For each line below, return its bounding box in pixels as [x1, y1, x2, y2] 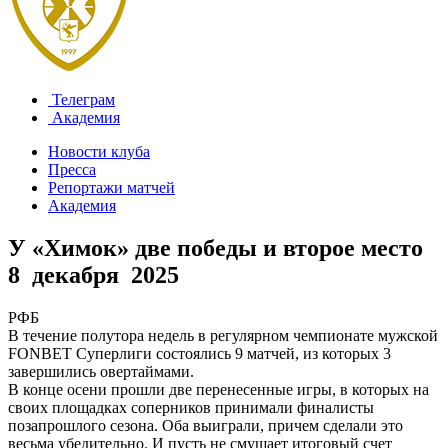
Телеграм [48, 91, 115, 108]
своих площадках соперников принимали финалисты [8, 398, 374, 416]
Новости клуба [48, 143, 150, 160]
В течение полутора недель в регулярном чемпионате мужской [8, 326, 438, 344]
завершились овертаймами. [8, 362, 194, 380]
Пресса [48, 161, 96, 178]
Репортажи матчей [48, 179, 175, 196]
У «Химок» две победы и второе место [8, 234, 423, 261]
